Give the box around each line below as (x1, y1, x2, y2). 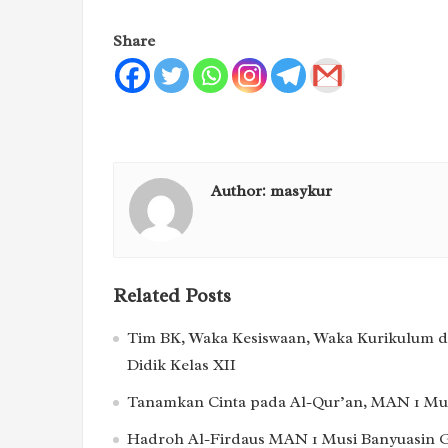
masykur (270, 180, 332, 201)
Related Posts (113, 283, 231, 308)
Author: (211, 180, 270, 201)
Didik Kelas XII (127, 354, 236, 375)
